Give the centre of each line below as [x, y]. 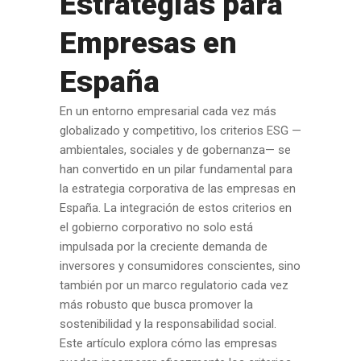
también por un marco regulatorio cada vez [174, 285]
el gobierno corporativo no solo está [156, 227]
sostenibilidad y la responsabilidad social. [168, 324]
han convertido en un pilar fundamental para [176, 169]
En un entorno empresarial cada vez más [168, 111]
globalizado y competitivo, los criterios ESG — [180, 131]
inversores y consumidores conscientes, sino [180, 266]
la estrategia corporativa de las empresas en [178, 189]
